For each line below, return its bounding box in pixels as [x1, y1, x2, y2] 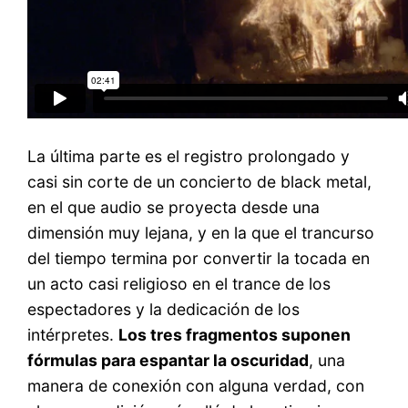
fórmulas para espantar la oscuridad [27, 350, 310, 370]
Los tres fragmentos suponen [118, 324, 352, 344]
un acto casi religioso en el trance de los [27, 273, 331, 293]
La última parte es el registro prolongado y [27, 146, 351, 166]
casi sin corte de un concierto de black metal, [27, 171, 372, 191]
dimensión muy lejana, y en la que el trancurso [27, 222, 375, 242]
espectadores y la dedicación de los [27, 299, 301, 319]
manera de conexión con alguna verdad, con [27, 375, 365, 395]
